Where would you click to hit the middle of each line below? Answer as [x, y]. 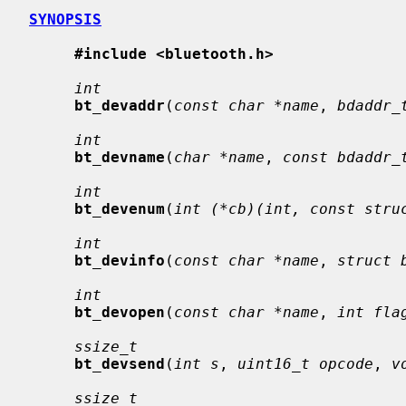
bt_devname [120, 157]
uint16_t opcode [305, 363]
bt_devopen [120, 312]
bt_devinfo [120, 260]
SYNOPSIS [65, 19]
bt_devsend [120, 363]
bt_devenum [120, 208]
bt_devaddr [120, 105]
